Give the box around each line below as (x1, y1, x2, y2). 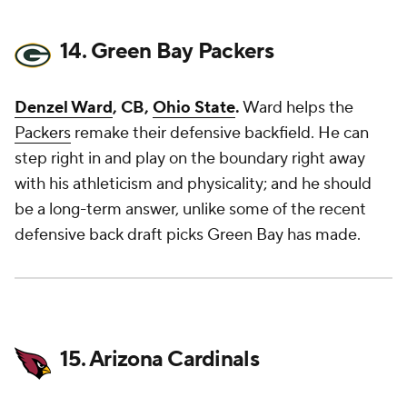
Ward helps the (240, 97, 353, 118)
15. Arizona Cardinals (60, 345, 259, 373)
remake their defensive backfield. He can (71, 123, 369, 144)
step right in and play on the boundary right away (15, 148, 365, 169)
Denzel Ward (15, 97, 113, 118)
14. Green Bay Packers (60, 37, 273, 65)
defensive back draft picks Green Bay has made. (15, 224, 364, 245)
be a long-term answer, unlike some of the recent (15, 199, 366, 220)
